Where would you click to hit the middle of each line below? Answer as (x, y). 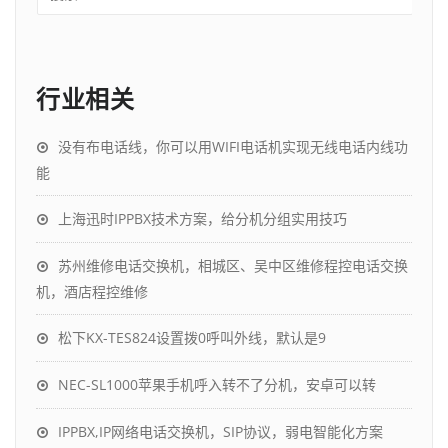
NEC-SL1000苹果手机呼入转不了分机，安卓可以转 (217, 384)
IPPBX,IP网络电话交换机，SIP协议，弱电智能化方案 (220, 431)
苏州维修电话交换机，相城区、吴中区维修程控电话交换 (233, 265)
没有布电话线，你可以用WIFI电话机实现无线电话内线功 (233, 146)
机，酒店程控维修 (92, 291)
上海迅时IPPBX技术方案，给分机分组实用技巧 (202, 218)
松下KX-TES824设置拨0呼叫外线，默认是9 (192, 337)
